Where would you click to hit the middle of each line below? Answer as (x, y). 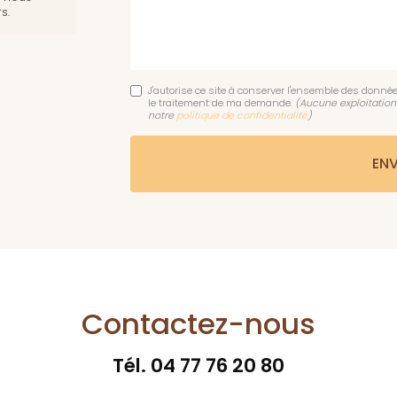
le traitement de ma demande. (222, 103)
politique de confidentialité (242, 116)
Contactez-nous (198, 324)
